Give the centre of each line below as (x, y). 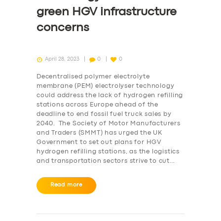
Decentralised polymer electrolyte (93, 76)
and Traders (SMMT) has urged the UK (100, 133)
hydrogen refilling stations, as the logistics (108, 151)
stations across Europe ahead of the (98, 105)
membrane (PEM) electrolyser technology (106, 86)
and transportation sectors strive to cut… (106, 161)
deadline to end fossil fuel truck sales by (104, 114)
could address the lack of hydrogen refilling (110, 95)
